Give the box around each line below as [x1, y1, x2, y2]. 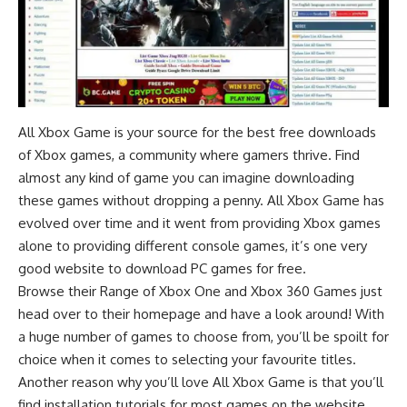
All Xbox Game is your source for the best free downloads [18, 124, 376, 142]
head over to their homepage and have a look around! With [18, 305, 384, 323]
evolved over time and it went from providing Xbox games [18, 214, 381, 233]
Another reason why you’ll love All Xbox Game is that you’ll [18, 373, 383, 392]
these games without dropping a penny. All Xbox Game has [18, 192, 384, 210]
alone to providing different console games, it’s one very [18, 237, 367, 255]
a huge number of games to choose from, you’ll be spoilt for [18, 328, 389, 346]
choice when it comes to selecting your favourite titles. [18, 351, 356, 369]
